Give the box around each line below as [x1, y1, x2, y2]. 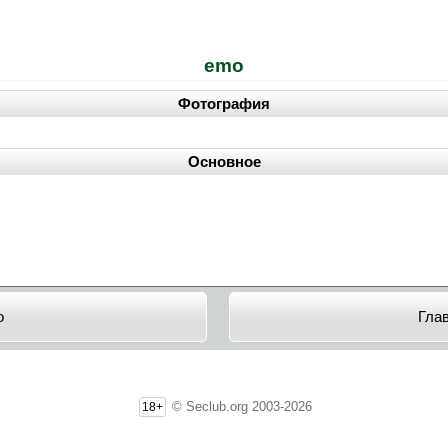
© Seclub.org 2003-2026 [167, 398, 312, 414]
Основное [187, 153, 261, 170]
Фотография [178, 96, 270, 113]
